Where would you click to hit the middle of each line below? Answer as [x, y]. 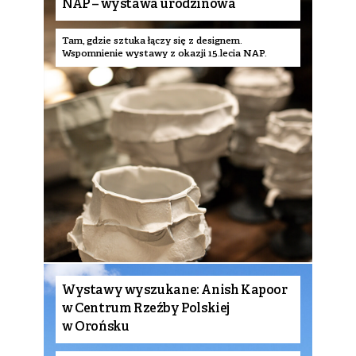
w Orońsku [96, 327]
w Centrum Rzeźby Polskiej [146, 309]
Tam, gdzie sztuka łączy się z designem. [152, 41]
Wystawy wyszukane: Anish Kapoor [175, 291]
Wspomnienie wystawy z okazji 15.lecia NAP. [164, 54]
